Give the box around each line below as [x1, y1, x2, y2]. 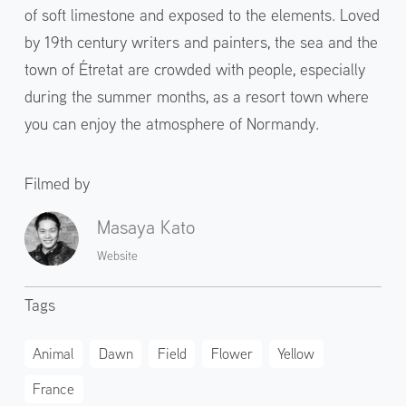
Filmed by [24, 173, 90, 195]
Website [96, 247, 138, 265]
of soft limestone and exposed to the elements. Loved [24, 4, 380, 25]
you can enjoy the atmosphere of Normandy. [24, 112, 319, 134]
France [33, 380, 75, 399]
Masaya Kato [96, 215, 195, 239]
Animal [33, 344, 74, 363]
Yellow [277, 344, 315, 363]
